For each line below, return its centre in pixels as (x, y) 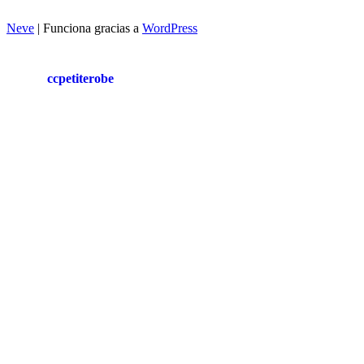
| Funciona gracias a (88, 28)
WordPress (170, 28)
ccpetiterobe (80, 78)
